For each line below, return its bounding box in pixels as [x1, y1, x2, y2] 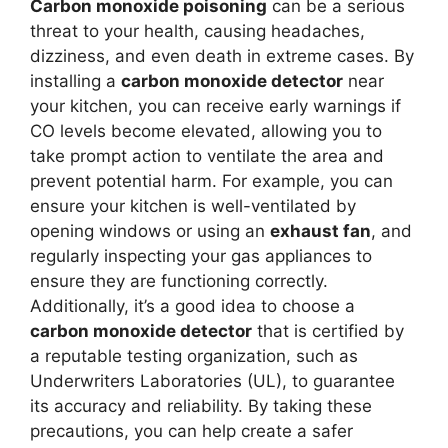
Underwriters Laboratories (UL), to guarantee [30, 370, 395, 391]
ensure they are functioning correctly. [30, 270, 328, 291]
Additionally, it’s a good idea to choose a [30, 295, 355, 316]
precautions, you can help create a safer [30, 420, 353, 441]
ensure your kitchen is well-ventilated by [30, 195, 356, 216]
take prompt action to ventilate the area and [30, 145, 384, 166]
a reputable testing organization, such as [30, 345, 358, 366]
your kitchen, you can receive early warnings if [30, 95, 401, 116]
